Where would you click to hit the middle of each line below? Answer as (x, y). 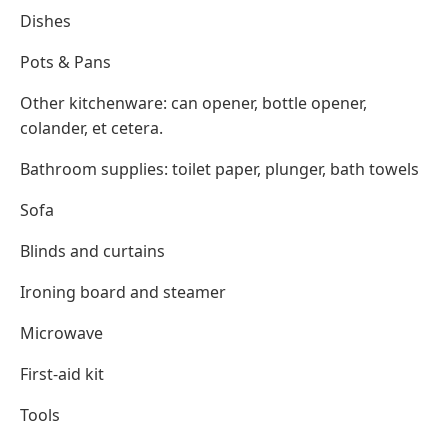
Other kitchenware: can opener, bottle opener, (193, 103)
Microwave (61, 333)
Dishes (45, 21)
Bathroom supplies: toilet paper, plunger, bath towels (219, 169)
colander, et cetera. (91, 128)
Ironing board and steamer (123, 292)
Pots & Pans (65, 62)
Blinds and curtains (92, 251)
